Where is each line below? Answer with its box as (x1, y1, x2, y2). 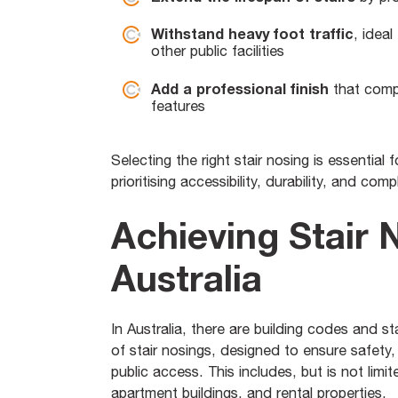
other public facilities (150, 43, 289, 60)
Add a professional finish (150, 79, 329, 98)
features (150, 97, 210, 114)
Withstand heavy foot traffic (150, 25, 354, 44)
